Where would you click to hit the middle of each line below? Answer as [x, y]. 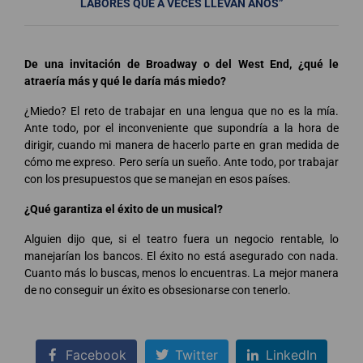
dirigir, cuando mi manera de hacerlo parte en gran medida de [181, 145]
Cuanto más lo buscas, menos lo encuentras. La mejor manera [181, 273]
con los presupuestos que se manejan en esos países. [158, 179]
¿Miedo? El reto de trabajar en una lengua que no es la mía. [181, 111]
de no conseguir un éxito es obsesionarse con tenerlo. [158, 290]
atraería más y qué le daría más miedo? [125, 81]
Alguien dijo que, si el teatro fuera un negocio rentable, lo [181, 239]
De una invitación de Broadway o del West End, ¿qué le [181, 64]
